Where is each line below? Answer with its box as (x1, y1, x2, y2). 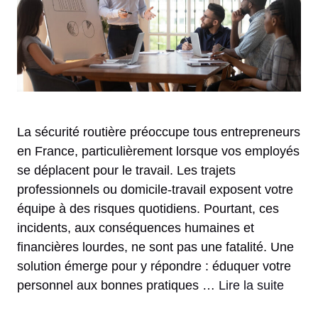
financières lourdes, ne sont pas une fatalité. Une (17, 239, 294, 254)
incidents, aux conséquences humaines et (17, 220, 254, 235)
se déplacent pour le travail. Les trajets (17, 163, 236, 177)
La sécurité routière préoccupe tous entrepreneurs (17, 124, 300, 139)
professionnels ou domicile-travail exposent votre (17, 182, 293, 197)
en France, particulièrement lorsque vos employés (17, 143, 300, 158)
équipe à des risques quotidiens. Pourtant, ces (17, 201, 279, 216)
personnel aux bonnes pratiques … (17, 278, 219, 292)
